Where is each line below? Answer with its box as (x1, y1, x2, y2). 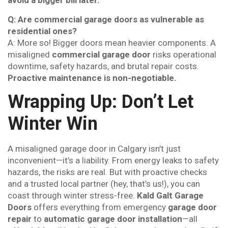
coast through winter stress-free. (8, 190, 137, 201)
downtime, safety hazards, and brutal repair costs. (8, 61, 199, 71)
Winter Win (8, 112, 98, 134)
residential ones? (8, 25, 77, 36)
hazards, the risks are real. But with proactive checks (8, 166, 207, 177)
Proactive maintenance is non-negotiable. (8, 72, 177, 83)
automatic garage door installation (44, 213, 182, 224)
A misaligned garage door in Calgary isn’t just (8, 143, 181, 154)
